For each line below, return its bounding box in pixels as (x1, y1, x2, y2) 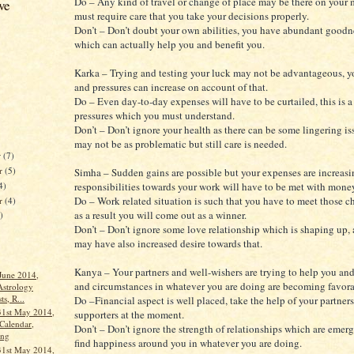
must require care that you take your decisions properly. (74, 9, 309, 24)
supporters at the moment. (74, 307, 184, 322)
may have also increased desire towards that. (74, 236, 262, 251)
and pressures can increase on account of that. (74, 80, 268, 95)
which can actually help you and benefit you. (74, 37, 265, 52)
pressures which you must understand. (74, 108, 235, 123)
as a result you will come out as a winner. (74, 208, 247, 223)
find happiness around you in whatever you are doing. (74, 336, 302, 351)
